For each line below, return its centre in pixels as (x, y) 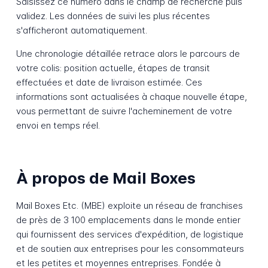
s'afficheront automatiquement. (81, 31)
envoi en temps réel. (58, 126)
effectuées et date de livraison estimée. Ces (109, 83)
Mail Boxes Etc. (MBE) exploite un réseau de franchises (129, 206)
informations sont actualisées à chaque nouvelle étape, (131, 97)
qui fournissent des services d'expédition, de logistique (130, 234)
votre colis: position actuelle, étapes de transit (113, 68)
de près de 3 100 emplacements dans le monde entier (128, 220)
